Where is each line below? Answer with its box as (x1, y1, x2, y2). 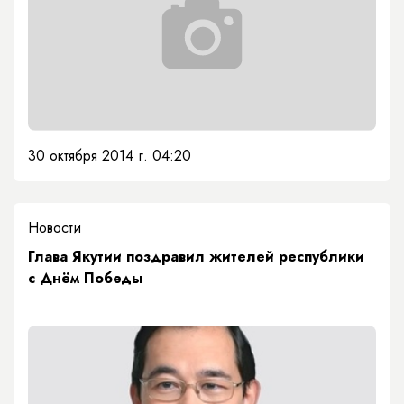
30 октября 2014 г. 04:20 (28, 145, 191, 167)
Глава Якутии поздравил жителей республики (28, 246, 364, 268)
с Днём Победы (28, 268, 142, 289)
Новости (28, 217, 81, 239)
